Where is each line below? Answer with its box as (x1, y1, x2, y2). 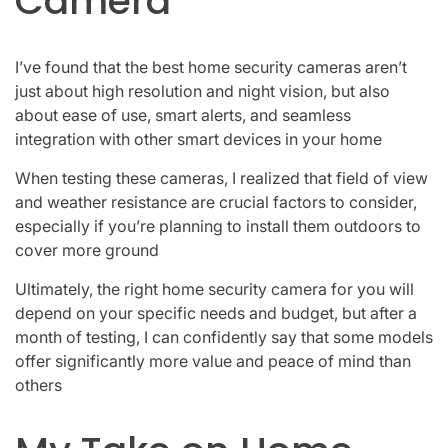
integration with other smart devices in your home (15, 128, 382, 149)
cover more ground (15, 239, 159, 260)
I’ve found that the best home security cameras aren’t (15, 56, 407, 77)
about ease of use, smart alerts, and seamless (15, 104, 351, 125)
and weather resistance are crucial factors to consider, (15, 191, 417, 212)
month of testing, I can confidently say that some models (15, 326, 433, 347)
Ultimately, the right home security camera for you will (15, 278, 414, 299)
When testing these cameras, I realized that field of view (15, 167, 428, 188)
